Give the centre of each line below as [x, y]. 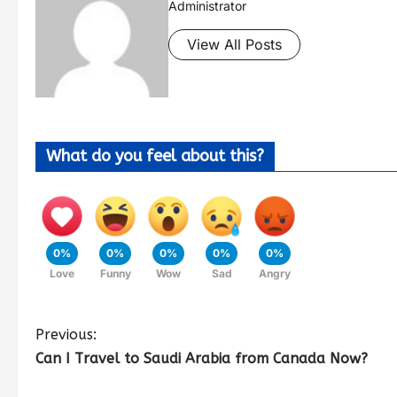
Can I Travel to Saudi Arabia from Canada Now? [202, 359]
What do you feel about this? [155, 156]
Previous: [66, 335]
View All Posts [234, 45]
